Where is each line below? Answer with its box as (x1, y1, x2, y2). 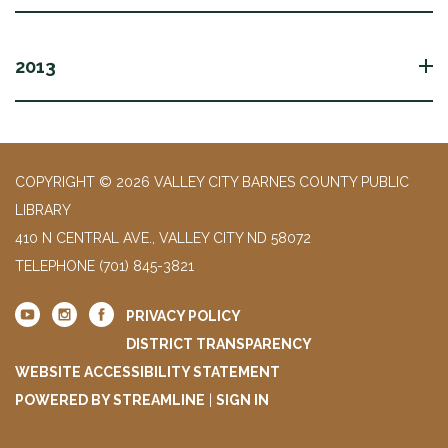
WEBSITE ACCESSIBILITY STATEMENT (15, 363, 280, 380)
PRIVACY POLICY (126, 307, 241, 324)
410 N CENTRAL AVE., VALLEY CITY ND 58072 (15, 229, 311, 246)
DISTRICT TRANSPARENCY (126, 335, 312, 352)
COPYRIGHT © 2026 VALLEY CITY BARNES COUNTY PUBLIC (15, 173, 409, 190)
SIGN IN (216, 391, 269, 408)
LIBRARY (15, 201, 71, 218)
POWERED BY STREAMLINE (15, 391, 205, 408)
